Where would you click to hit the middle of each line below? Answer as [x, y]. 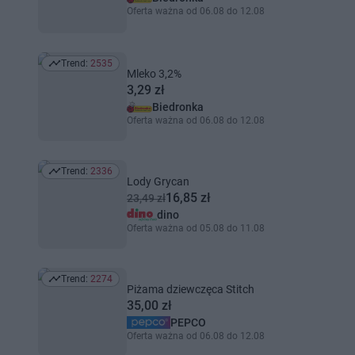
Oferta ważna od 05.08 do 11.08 [196, 228]
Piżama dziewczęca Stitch [191, 289]
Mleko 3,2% [154, 74]
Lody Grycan [158, 181]
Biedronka [178, 107]
